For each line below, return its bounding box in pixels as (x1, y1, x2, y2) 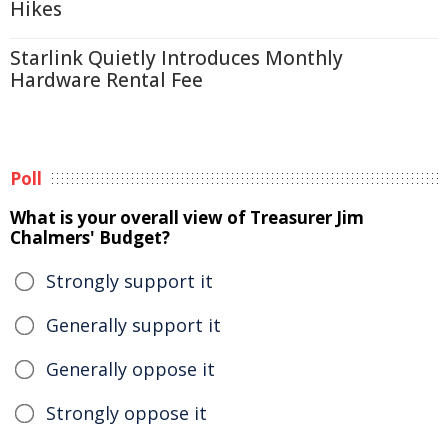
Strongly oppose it (46, 401, 207, 425)
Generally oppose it (46, 357, 215, 381)
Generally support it (46, 313, 221, 337)
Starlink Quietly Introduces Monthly (10, 45, 343, 71)
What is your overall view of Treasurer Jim (10, 206, 364, 229)
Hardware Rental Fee (10, 67, 203, 93)
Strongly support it (46, 269, 213, 293)
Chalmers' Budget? (10, 226, 170, 249)
